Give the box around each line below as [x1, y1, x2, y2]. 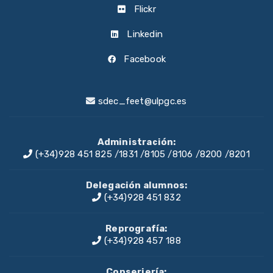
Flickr [131, 3, 156, 15]
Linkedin [124, 28, 163, 40]
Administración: [97, 136, 176, 147]
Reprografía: [105, 222, 168, 234]
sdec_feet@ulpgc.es [97, 95, 187, 107]
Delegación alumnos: [85, 179, 188, 191]
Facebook [121, 53, 166, 65]
